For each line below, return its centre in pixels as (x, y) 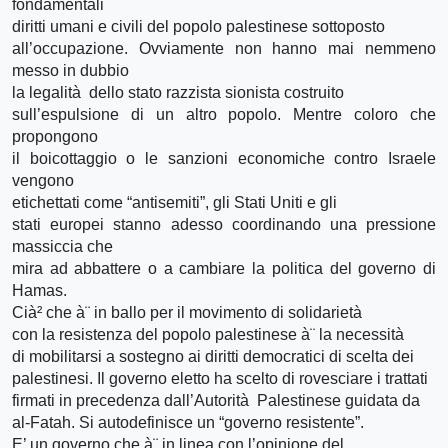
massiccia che (62, 246)
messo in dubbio (70, 70)
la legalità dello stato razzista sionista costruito (178, 92)
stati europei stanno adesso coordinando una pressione (224, 224)
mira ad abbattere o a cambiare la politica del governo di (224, 268)
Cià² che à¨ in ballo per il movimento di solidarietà (189, 312)
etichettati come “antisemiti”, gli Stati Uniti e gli (174, 202)
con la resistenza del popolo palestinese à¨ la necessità (210, 334)
